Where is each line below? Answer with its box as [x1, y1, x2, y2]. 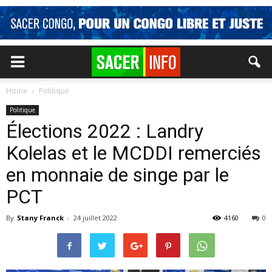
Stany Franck [17, 213, 64, 222]
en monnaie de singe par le [6, 163, 229, 186]
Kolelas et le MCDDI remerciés [6, 141, 261, 165]
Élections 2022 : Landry [6, 120, 203, 143]
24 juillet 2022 [73, 213, 117, 222]
